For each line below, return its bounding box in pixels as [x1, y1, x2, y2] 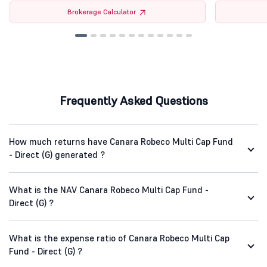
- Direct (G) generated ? [9, 149, 105, 161]
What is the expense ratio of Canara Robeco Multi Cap [9, 232, 229, 244]
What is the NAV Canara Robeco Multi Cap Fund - [9, 184, 209, 196]
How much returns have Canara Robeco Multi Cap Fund [9, 136, 233, 148]
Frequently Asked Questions [59, 93, 208, 109]
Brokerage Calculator [67, 7, 136, 17]
